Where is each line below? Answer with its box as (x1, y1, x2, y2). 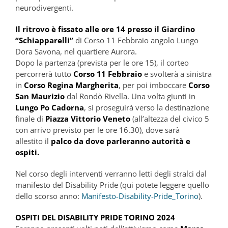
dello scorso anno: (15, 190, 81, 201)
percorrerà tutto (15, 68, 73, 79)
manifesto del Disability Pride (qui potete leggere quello (15, 179, 209, 190)
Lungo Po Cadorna (15, 102, 84, 112)
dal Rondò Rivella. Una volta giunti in (65, 91, 195, 101)
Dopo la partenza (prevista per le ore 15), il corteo (15, 57, 189, 68)
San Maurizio (15, 91, 65, 101)
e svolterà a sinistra (142, 68, 212, 79)
